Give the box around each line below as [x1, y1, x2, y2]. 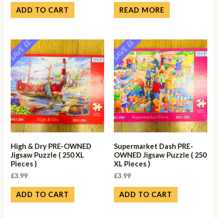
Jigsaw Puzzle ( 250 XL [11, 150, 85, 159]
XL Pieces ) [114, 159, 150, 168]
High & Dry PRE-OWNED [11, 142, 92, 150]
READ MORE [119, 5, 164, 14]
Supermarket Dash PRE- [114, 142, 193, 150]
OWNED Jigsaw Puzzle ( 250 [114, 150, 206, 159]
